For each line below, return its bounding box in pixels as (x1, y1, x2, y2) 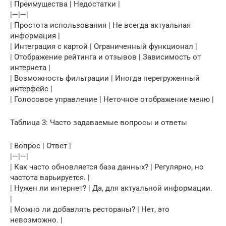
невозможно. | (10, 215, 63, 225)
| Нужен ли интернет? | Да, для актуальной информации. (10, 184, 212, 193)
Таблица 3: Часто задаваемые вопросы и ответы (10, 118, 187, 128)
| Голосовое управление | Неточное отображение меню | (10, 95, 214, 104)
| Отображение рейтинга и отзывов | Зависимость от (10, 52, 201, 62)
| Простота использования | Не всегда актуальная (10, 21, 191, 30)
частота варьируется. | (10, 173, 90, 183)
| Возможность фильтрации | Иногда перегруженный (10, 74, 200, 83)
